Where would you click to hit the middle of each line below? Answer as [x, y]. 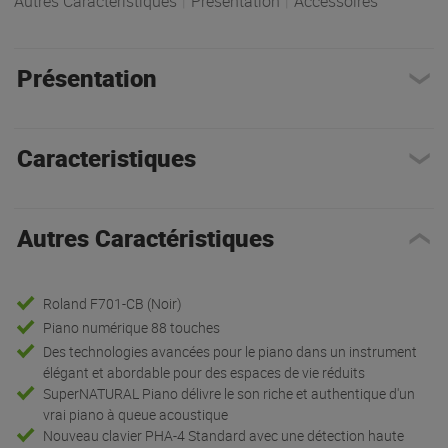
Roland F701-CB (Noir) [113, 304]
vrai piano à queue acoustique [136, 415]
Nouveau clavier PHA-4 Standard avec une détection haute [224, 436]
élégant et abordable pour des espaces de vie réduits [204, 373]
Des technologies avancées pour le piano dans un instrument [230, 352]
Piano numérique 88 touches [132, 328]
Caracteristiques [106, 158]
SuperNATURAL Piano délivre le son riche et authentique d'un [229, 394]
